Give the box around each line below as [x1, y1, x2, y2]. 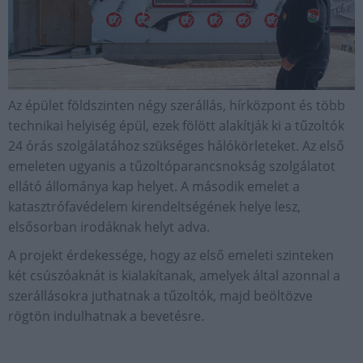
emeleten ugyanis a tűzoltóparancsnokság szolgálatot [8, 156, 335, 175]
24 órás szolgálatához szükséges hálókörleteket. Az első [8, 136, 344, 155]
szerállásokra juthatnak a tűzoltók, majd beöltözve [8, 286, 313, 305]
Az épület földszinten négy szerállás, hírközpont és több [8, 96, 345, 114]
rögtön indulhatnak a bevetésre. [8, 306, 204, 325]
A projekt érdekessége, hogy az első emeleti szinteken [8, 246, 334, 264]
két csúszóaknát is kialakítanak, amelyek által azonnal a [8, 266, 340, 284]
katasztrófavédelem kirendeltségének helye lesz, [8, 197, 301, 216]
